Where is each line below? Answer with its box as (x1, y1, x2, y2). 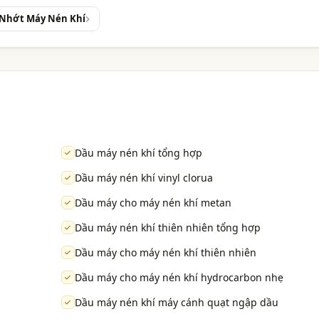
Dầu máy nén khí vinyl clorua (74, 171, 213, 185)
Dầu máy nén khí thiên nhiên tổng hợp (74, 221, 261, 235)
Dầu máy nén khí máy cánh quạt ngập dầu (74, 296, 278, 310)
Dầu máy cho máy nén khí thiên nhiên (74, 246, 256, 260)
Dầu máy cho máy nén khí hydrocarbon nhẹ (74, 271, 283, 285)
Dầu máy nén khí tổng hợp (74, 146, 202, 160)
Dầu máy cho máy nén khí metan (74, 196, 231, 210)
